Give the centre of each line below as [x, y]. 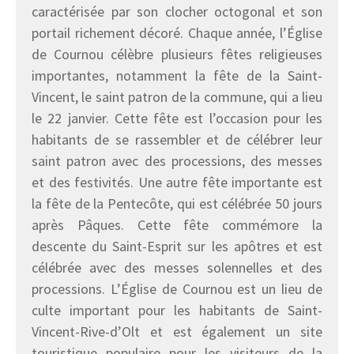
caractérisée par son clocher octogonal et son [177, 12]
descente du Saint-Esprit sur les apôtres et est [177, 247]
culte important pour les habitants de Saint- [177, 311]
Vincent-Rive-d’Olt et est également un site [177, 332]
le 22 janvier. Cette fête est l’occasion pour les [177, 119]
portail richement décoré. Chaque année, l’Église [177, 33]
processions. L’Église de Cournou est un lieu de [177, 289]
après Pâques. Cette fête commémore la [177, 225]
